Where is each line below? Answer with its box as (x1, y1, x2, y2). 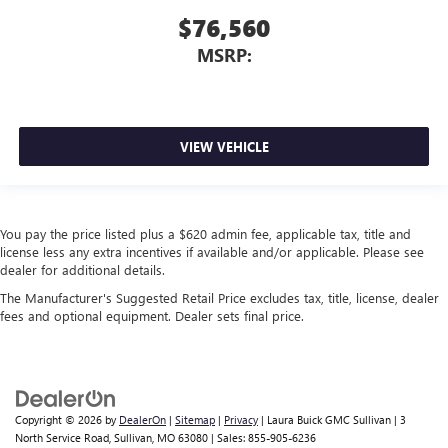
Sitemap (175, 411, 215, 427)
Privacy (224, 411, 258, 427)
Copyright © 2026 (15, 411, 105, 427)
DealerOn (119, 411, 166, 427)
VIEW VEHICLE (179, 138, 269, 156)
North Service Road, (15, 429, 111, 445)
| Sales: (208, 429, 248, 445)
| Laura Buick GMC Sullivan (258, 411, 391, 427)
